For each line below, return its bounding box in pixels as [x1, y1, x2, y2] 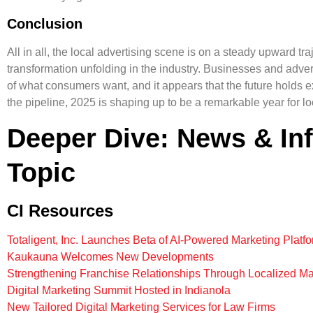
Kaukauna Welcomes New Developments [7, 250, 214, 263]
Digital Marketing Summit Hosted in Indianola [7, 284, 231, 296]
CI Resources [7, 201, 113, 220]
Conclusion [7, 16, 82, 32]
